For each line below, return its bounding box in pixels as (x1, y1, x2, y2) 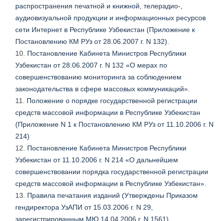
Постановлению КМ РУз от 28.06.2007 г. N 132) (15, 37, 167, 46)
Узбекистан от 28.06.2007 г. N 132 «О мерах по (15, 61, 167, 70)
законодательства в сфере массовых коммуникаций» (15, 85, 188, 93)
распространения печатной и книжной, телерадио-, (15, 2, 183, 10)
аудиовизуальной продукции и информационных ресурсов (15, 14, 206, 22)
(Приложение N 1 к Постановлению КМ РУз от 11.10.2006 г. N (15, 120, 214, 129)
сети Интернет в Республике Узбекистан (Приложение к (15, 26, 195, 34)
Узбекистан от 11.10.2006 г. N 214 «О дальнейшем (15, 156, 178, 164)
